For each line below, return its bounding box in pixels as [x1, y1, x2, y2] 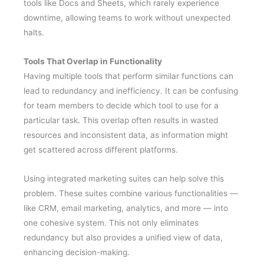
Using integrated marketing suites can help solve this [24, 173, 224, 183]
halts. [24, 27, 44, 37]
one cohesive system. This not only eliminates [24, 217, 199, 227]
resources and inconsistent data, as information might [24, 130, 228, 140]
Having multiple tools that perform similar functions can [24, 71, 233, 81]
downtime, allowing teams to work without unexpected [24, 12, 230, 22]
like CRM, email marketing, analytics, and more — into [24, 203, 228, 213]
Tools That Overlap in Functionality [24, 56, 162, 66]
